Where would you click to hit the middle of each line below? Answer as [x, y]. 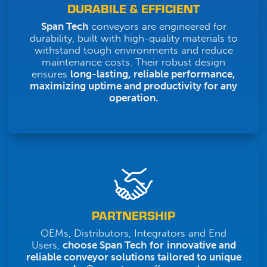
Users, [47, 245]
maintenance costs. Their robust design [133, 62]
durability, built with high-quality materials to [133, 38]
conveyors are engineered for [157, 26]
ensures [51, 74]
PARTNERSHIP [133, 215]
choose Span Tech [104, 245]
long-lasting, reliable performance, [153, 74]
